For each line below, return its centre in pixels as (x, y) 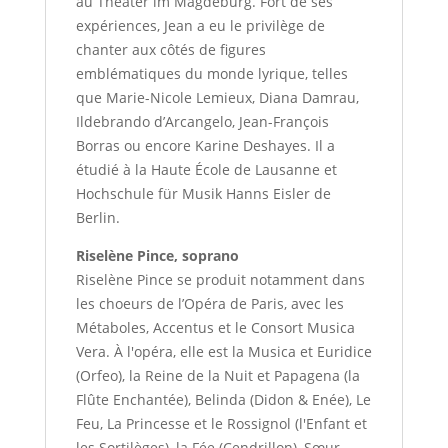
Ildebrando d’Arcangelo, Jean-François (202, 122)
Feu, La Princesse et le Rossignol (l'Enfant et (221, 424)
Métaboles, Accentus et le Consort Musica (215, 328)
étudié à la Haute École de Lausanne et (206, 170)
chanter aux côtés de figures (170, 50)
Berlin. (97, 218)
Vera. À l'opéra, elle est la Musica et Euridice (223, 352)
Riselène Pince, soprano (157, 256)
